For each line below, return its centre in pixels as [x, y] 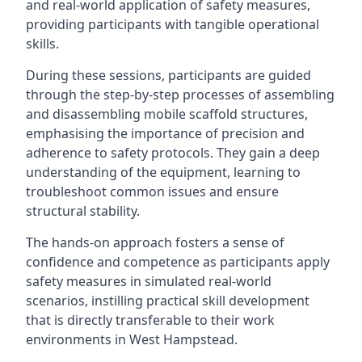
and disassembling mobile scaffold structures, [167, 114]
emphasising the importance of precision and [165, 133]
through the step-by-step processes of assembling [180, 95]
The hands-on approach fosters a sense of [155, 242]
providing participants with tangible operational [173, 24]
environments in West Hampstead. [132, 339]
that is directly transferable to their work [150, 320]
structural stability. [83, 211]
